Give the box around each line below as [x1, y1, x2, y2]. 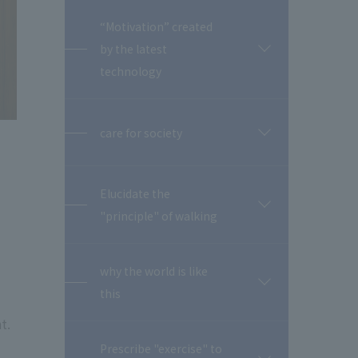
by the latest [100, 41, 167, 57]
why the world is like [100, 263, 208, 279]
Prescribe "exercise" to [100, 340, 222, 356]
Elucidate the [100, 185, 170, 201]
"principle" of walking [100, 208, 217, 224]
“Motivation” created [100, 18, 213, 34]
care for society [100, 124, 182, 141]
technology [100, 63, 161, 79]
